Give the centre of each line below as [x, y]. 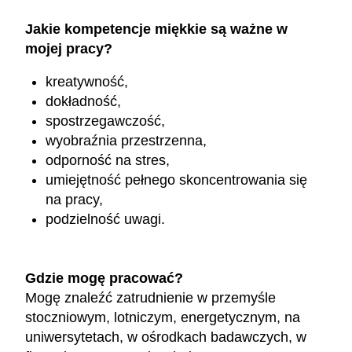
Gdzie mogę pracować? [104, 278]
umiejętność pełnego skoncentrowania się [177, 180]
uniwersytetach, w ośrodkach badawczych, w [166, 337]
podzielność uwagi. [106, 220]
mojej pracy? [69, 48]
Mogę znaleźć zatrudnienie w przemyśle [150, 297]
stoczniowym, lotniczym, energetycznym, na [163, 317]
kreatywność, [87, 82]
